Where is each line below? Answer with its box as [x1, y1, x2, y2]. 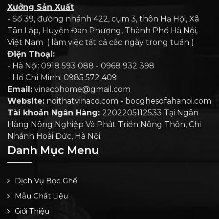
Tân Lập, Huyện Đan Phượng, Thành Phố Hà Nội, [7, 26, 197, 36]
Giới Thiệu [15, 206, 49, 216]
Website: [7, 96, 44, 106]
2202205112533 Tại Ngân [102, 108, 198, 118]
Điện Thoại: [7, 49, 55, 59]
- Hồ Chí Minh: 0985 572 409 [7, 73, 117, 83]
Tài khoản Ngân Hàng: [7, 108, 102, 118]
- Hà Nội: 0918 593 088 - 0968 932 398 [7, 61, 156, 71]
